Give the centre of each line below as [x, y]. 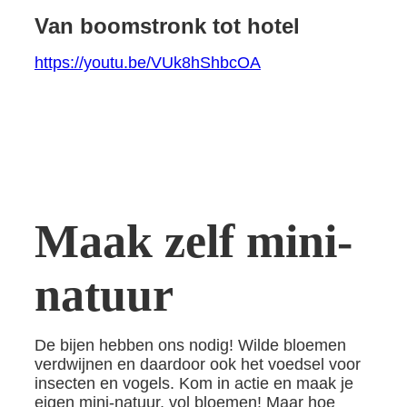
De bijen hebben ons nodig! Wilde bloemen [190, 346]
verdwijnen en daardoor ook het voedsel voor [197, 365]
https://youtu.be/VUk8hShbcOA [147, 63]
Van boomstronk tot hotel [167, 26]
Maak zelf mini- [193, 242]
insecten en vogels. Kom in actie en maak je [194, 384]
